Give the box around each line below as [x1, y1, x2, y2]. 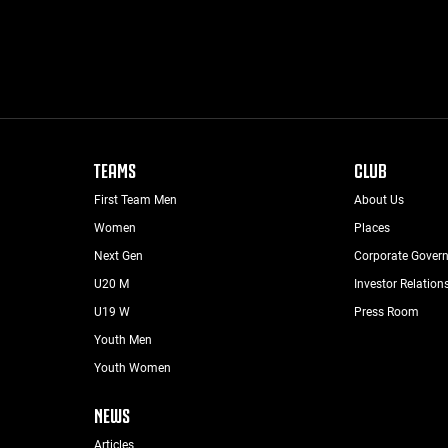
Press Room [354, 304, 420, 319]
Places [354, 220, 391, 235]
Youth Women [93, 360, 171, 375]
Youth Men [93, 332, 152, 347]
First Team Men [93, 192, 177, 207]
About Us [354, 192, 405, 207]
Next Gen [93, 248, 143, 263]
